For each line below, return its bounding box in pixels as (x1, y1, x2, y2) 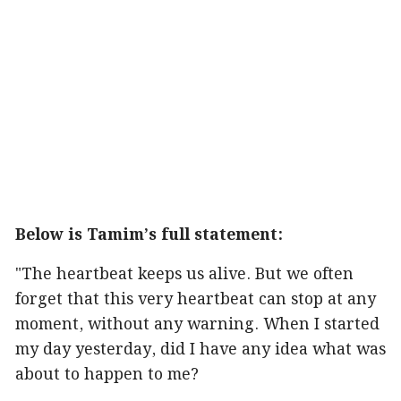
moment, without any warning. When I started (15, 312, 380, 337)
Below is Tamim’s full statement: (15, 223, 283, 248)
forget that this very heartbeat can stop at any (15, 287, 376, 312)
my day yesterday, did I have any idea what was (15, 337, 386, 363)
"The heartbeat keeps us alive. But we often (15, 262, 354, 287)
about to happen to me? (15, 363, 199, 388)
